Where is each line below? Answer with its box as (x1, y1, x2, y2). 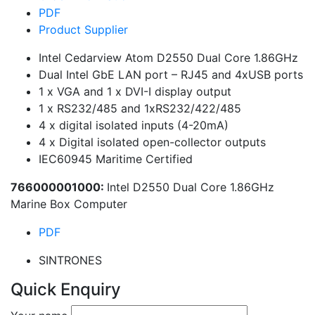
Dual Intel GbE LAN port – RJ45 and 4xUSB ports (39, 67, 303, 82)
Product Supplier (39, 22, 128, 37)
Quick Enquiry (11, 279, 121, 300)
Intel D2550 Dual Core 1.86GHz (107, 180, 274, 194)
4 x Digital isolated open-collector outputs (39, 135, 266, 149)
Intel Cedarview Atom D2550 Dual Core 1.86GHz (39, 51, 298, 65)
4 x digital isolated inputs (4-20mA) (39, 118, 229, 132)
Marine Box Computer (11, 197, 127, 211)
